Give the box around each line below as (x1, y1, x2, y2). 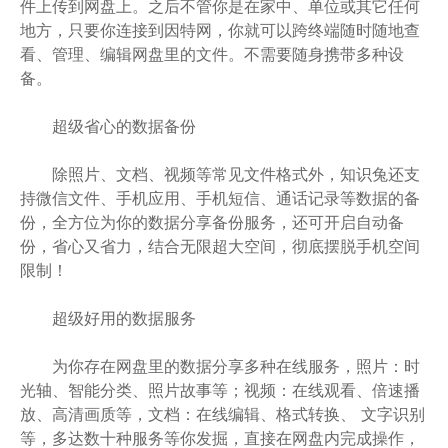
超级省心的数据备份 (20, 116, 196, 136)
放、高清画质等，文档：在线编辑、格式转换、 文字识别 (20, 404, 425, 424)
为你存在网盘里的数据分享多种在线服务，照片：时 (20, 356, 420, 376)
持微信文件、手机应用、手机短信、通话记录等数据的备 (20, 188, 420, 208)
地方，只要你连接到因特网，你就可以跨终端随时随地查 (20, 20, 420, 40)
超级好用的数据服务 (20, 308, 196, 328)
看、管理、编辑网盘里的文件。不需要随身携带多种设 (20, 44, 404, 64)
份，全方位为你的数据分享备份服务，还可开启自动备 (20, 212, 404, 232)
